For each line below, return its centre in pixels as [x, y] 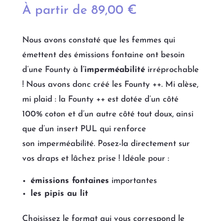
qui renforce [123, 129]
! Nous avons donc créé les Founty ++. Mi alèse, [110, 85]
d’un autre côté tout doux [125, 114]
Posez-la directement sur [142, 144]
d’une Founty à [51, 70]
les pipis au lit [59, 194]
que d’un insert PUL [61, 129]
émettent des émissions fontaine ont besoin [103, 55]
